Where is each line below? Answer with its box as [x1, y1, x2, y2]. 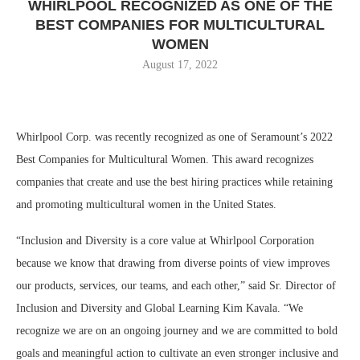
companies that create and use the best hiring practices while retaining [16, 175, 333, 188]
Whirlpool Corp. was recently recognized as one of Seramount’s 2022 [16, 130, 333, 143]
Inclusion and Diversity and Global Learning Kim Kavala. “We [16, 301, 303, 314]
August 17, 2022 [142, 58, 218, 71]
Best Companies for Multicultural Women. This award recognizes [16, 153, 313, 166]
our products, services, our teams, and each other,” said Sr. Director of [16, 279, 336, 292]
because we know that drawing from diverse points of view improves [16, 256, 329, 269]
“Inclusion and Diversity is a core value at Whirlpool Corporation [16, 234, 314, 247]
